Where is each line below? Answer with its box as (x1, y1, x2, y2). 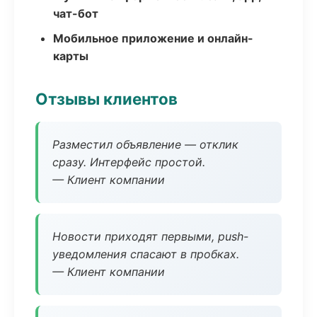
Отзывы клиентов (35, 89, 178, 108)
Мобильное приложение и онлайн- (53, 31, 253, 45)
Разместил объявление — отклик (52, 137, 238, 151)
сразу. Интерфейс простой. (52, 155, 205, 169)
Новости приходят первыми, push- (52, 229, 248, 243)
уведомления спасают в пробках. (52, 247, 239, 261)
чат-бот (53, 6, 98, 21)
